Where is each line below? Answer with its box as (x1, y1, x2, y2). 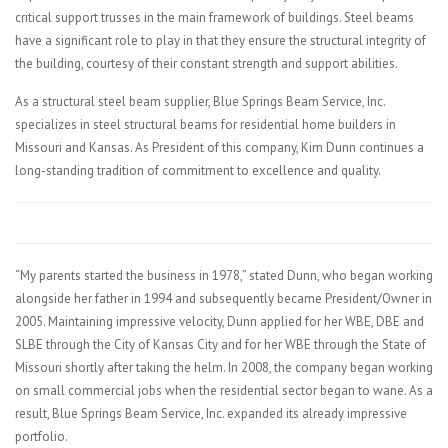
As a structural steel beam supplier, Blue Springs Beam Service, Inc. (15, 93, 385, 110)
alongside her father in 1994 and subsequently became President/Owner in (15, 290, 432, 307)
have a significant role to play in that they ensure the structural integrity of (15, 32, 426, 49)
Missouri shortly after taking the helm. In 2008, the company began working (15, 359, 433, 376)
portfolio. (15, 428, 68, 445)
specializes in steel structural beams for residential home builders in (15, 116, 396, 133)
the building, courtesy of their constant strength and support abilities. (15, 55, 398, 72)
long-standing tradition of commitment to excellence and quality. (15, 162, 381, 179)
